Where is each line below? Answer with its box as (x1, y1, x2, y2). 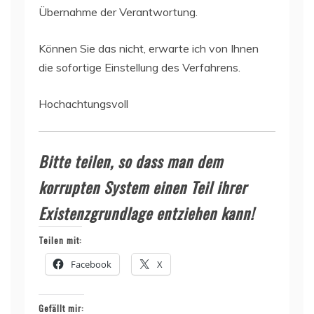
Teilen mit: (39, 233, 82, 246)
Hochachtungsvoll (39, 96, 128, 111)
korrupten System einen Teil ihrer (39, 175, 247, 198)
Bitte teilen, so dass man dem (39, 149, 223, 172)
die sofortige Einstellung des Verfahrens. (39, 60, 240, 74)
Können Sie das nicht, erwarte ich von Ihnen (39, 41, 259, 55)
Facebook (71, 257, 111, 271)
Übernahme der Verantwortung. (39, 4, 198, 19)
